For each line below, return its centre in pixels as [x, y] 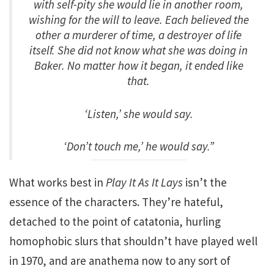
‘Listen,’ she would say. [139, 113]
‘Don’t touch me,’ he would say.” [139, 146]
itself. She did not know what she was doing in [139, 50]
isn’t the [205, 182]
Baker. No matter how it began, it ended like [139, 65]
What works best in [57, 182]
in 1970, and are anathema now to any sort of [120, 261]
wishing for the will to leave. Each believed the [139, 20]
